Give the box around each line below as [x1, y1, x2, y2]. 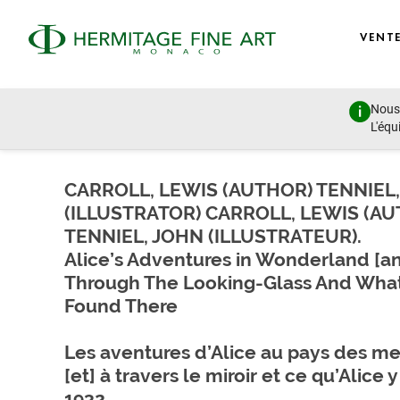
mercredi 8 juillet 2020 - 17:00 [64, 127, 212, 142]
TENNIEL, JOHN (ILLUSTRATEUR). [64, 225, 362, 247]
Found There [64, 295, 178, 317]
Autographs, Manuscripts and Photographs [64, 105, 304, 122]
